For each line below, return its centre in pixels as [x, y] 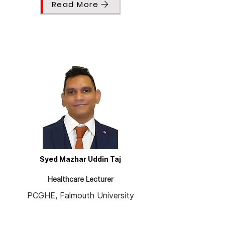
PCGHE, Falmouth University [80, 196]
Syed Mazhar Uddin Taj [80, 159]
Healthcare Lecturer [80, 179]
